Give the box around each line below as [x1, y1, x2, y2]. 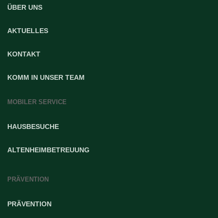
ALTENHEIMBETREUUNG [7, 146, 90, 154]
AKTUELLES [7, 27, 48, 35]
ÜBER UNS [7, 3, 42, 12]
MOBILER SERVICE [7, 98, 67, 106]
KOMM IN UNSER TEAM [7, 73, 85, 82]
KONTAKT [7, 50, 40, 58]
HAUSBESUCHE [7, 123, 59, 131]
